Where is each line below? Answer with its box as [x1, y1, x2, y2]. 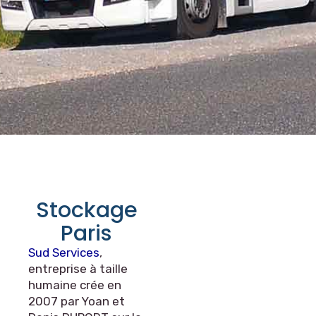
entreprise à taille [28, 262, 128, 276]
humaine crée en [28, 278, 121, 292]
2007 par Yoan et [28, 294, 125, 308]
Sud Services [28, 245, 99, 260]
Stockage [35, 195, 138, 225]
